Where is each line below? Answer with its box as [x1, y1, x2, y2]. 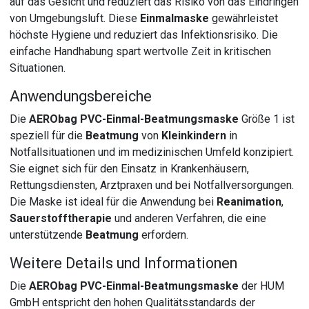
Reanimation [217, 195, 282, 208]
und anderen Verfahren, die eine [112, 211, 267, 225]
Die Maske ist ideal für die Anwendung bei [10, 195, 217, 208]
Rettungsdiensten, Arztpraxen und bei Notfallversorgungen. [10, 178, 295, 192]
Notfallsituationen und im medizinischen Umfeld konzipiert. [10, 145, 295, 159]
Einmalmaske [140, 11, 210, 25]
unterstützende [10, 228, 86, 241]
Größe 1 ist [239, 112, 295, 126]
